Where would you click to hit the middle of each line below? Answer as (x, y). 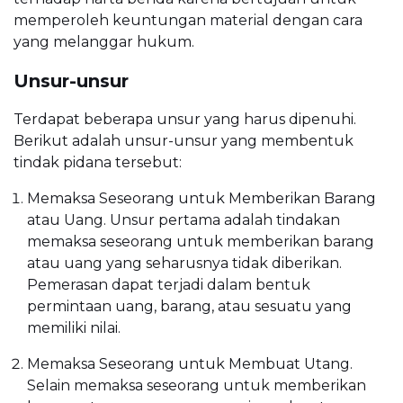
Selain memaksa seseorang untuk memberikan (197, 386)
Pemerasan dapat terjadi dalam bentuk (169, 285)
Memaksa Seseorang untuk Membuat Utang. (190, 364)
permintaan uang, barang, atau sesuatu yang (189, 307)
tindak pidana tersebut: (98, 163)
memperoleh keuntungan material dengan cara (188, 21)
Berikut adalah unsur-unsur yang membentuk (184, 141)
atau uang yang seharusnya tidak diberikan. (184, 264)
